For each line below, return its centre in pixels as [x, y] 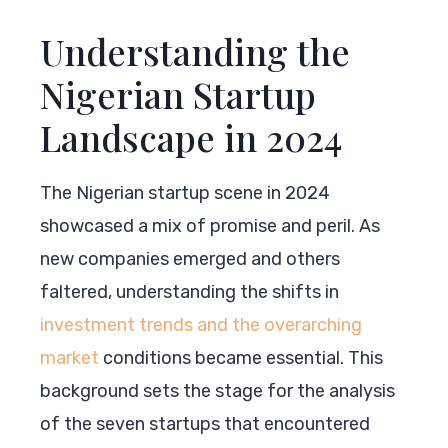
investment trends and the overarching [201, 324]
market [69, 357]
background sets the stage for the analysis [217, 390]
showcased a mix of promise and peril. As [210, 225]
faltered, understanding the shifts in [189, 291]
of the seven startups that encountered [205, 423]
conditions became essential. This [241, 357]
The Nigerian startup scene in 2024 [185, 192]
